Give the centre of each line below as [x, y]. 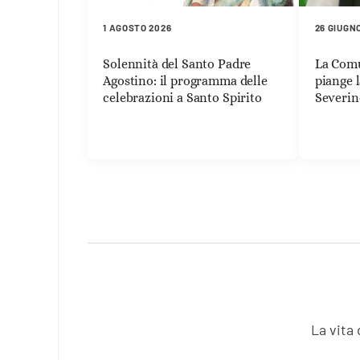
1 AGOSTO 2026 [137, 28]
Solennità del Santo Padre [177, 64]
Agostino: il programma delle [185, 81]
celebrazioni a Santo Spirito [182, 98]
